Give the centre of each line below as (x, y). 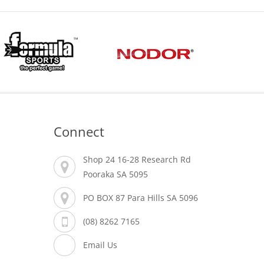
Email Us (100, 245)
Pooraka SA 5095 (115, 174)
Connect (79, 131)
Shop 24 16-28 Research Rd (137, 159)
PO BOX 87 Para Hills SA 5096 (142, 198)
